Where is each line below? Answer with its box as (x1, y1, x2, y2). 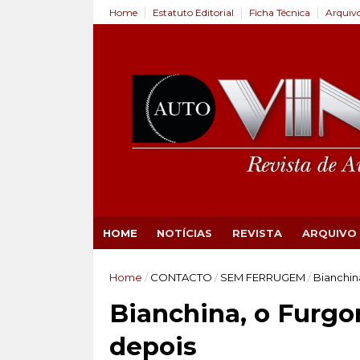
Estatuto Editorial (152, 6, 234, 18)
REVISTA (231, 227, 282, 239)
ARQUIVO (301, 227, 357, 239)
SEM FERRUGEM (219, 271, 305, 284)
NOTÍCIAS (156, 227, 212, 239)
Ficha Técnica (248, 6, 310, 18)
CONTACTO (149, 271, 212, 284)
